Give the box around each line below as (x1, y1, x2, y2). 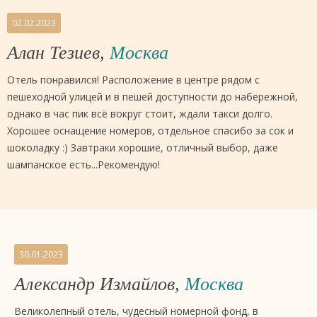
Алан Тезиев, (7, 42, 110, 63)
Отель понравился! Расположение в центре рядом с (7, 73, 260, 86)
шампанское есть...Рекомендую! (7, 158, 160, 171)
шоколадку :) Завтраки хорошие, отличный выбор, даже (7, 141, 278, 154)
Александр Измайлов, (14, 274, 185, 294)
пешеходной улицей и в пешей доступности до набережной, (7, 90, 298, 103)
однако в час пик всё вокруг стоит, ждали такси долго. (7, 107, 272, 120)
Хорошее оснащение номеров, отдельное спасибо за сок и (7, 124, 294, 137)
